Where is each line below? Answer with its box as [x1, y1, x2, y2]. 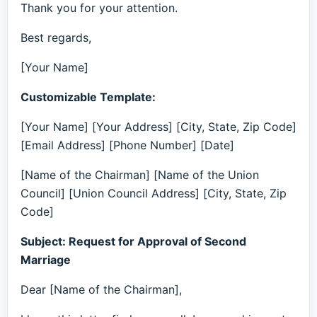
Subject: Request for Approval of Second [21, 234, 246, 248]
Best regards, [21, 30, 91, 45]
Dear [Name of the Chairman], [21, 282, 182, 296]
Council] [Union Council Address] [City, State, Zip [21, 186, 287, 200]
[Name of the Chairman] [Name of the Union [21, 168, 259, 182]
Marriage [21, 253, 71, 267]
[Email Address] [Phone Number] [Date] [21, 138, 234, 152]
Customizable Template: [21, 90, 156, 104]
